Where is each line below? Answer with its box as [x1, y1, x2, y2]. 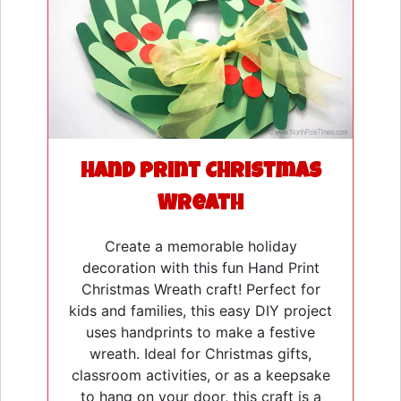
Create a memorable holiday [104, 237, 297, 256]
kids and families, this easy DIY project [69, 302, 332, 320]
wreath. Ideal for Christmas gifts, [90, 345, 311, 363]
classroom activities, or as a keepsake [71, 366, 330, 385]
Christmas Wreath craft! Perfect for [81, 280, 320, 299]
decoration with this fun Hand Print [81, 259, 320, 277]
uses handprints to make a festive [86, 323, 315, 342]
